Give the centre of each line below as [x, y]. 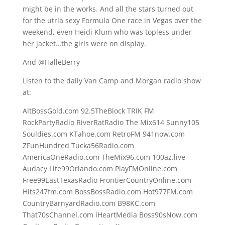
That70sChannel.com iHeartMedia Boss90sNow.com [110, 215]
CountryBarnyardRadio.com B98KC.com [89, 203]
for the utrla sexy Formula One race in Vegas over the [112, 20]
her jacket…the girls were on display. [84, 43]
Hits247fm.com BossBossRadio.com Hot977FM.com [107, 192]
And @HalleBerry [51, 62]
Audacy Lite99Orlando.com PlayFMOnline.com [100, 168]
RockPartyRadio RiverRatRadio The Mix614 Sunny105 [111, 122]
